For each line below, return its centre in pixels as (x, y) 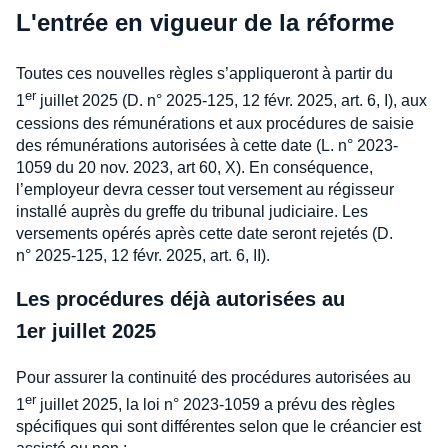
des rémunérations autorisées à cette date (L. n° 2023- (207, 145)
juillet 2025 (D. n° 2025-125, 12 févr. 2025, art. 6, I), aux (231, 101)
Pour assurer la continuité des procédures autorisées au (213, 377)
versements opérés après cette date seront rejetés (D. (204, 233)
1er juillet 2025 (86, 330)
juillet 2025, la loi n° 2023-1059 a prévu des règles (215, 404)
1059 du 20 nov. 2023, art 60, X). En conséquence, (194, 167)
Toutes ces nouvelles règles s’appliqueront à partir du (204, 74)
